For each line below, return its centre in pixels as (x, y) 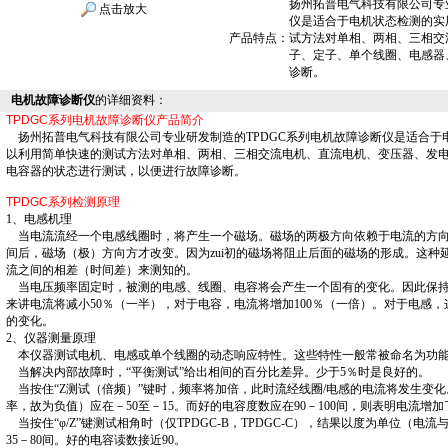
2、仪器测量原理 (50, 338)
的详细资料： (130, 100)
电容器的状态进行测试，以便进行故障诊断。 (125, 171)
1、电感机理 (38, 219)
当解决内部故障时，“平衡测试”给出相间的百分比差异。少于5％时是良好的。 (217, 372)
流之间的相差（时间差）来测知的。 (101, 270)
